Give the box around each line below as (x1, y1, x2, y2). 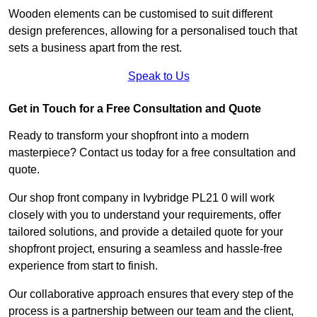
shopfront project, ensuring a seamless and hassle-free (8, 242, 282, 255)
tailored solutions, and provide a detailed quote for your (8, 225, 283, 238)
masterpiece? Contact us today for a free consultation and (8, 146, 296, 158)
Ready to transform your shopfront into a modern (8, 129, 249, 142)
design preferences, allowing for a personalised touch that (8, 24, 297, 37)
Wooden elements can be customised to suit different (8, 7, 272, 20)
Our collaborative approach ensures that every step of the (8, 287, 294, 300)
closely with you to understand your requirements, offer (8, 208, 281, 221)
